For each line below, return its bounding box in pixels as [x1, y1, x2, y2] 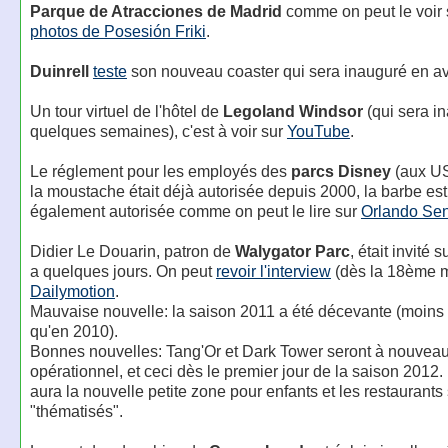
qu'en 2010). [29, 322, 118, 340]
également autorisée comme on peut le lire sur [29, 202, 361, 220]
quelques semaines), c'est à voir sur [29, 122, 287, 140]
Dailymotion [29, 282, 115, 300]
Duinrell [29, 62, 89, 80]
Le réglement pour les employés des [29, 162, 291, 180]
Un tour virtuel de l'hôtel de [29, 102, 223, 120]
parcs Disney [290, 162, 391, 180]
